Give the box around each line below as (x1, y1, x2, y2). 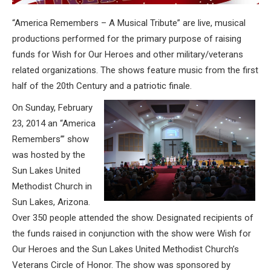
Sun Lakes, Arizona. (12, 196, 90, 207)
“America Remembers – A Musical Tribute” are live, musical (12, 17, 246, 28)
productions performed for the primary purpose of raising (12, 33, 241, 44)
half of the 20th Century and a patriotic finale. (12, 80, 192, 91)
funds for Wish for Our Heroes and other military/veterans (12, 48, 243, 60)
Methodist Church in (12, 180, 92, 192)
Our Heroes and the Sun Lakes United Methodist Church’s (12, 243, 239, 255)
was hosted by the (12, 149, 85, 160)
